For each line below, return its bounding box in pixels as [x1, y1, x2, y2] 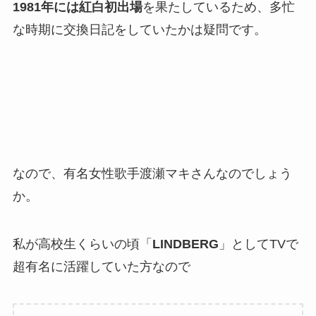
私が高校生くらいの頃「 [12, 236, 152, 251]
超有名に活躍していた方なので [12, 259, 190, 274]
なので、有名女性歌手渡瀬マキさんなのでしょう [12, 166, 292, 181]
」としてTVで [218, 236, 298, 251]
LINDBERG [152, 236, 219, 251]
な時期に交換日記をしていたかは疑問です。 [12, 23, 267, 37]
